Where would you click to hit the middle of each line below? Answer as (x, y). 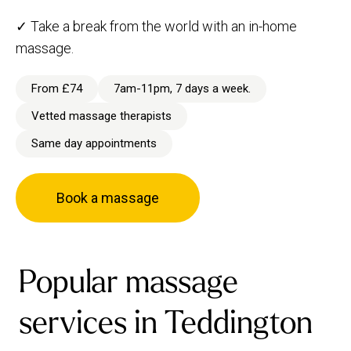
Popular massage (128, 282)
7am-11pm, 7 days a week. (182, 89)
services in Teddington (166, 323)
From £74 (57, 89)
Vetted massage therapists (101, 116)
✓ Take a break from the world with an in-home (156, 27)
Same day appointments (94, 144)
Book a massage (108, 198)
